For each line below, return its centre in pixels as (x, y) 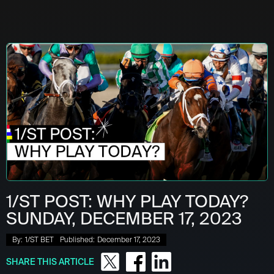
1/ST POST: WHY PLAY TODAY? (127, 201)
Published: (77, 239)
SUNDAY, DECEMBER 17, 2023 (124, 218)
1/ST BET (39, 239)
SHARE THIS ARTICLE (50, 261)
